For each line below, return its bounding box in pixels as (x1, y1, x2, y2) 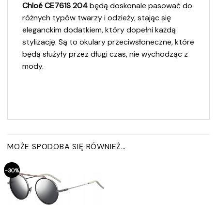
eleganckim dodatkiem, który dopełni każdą (22, 24, 176, 35)
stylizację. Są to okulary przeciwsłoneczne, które (22, 36, 194, 47)
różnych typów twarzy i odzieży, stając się (22, 12, 171, 23)
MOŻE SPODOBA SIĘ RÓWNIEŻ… (7, 141, 126, 152)
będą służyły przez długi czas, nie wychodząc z (22, 48, 188, 59)
